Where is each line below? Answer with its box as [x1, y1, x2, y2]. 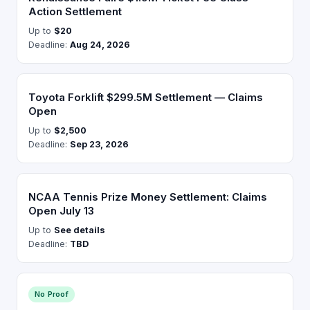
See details [54, 225, 105, 235]
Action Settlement [28, 5, 122, 18]
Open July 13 [28, 204, 94, 217]
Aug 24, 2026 [70, 39, 130, 50]
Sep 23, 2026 [70, 139, 129, 149]
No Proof [35, 289, 69, 299]
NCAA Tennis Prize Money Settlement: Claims [28, 190, 267, 203]
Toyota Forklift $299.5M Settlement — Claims [28, 91, 263, 104]
